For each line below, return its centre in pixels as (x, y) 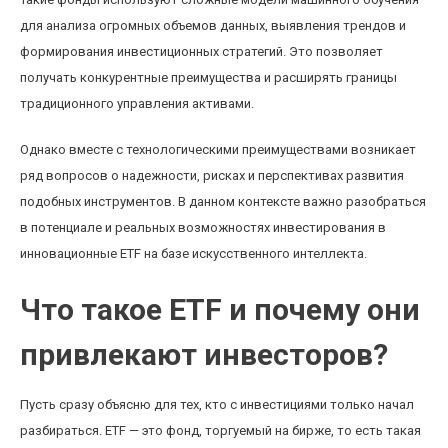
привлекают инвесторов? (204, 354)
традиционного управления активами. (137, 103)
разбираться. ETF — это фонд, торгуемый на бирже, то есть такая (220, 430)
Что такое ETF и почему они (220, 309)
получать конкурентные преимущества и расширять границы (208, 77)
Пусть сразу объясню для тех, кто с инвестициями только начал (217, 404)
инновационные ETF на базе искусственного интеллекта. (193, 253)
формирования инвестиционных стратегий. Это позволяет (201, 51)
